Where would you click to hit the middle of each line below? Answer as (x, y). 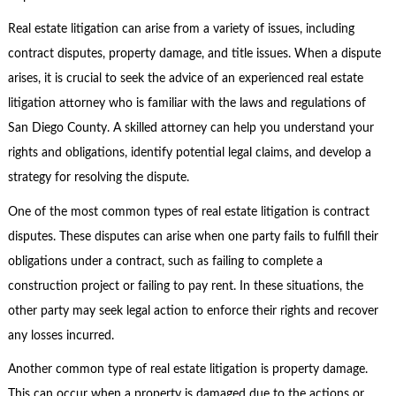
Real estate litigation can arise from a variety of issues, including (181, 30)
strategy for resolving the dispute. (98, 178)
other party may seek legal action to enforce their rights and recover (193, 311)
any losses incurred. (61, 335)
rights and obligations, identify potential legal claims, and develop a (189, 153)
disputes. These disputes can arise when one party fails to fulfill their (193, 236)
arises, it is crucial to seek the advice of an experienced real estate (185, 79)
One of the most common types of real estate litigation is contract (188, 212)
